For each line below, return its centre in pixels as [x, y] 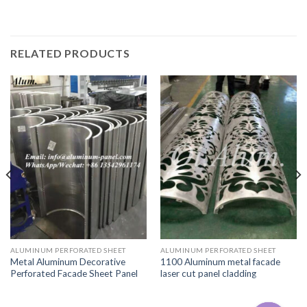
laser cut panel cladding [208, 274]
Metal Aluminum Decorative [67, 262]
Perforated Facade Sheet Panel [74, 274]
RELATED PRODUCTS [70, 53]
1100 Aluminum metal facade [220, 262]
